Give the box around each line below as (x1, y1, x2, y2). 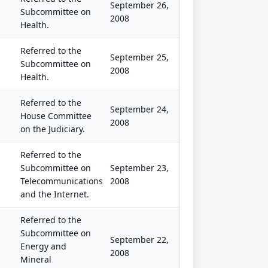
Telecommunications (20, 175, 103, 187)
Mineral (20, 254, 51, 265)
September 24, (110, 103, 169, 115)
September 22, (110, 234, 169, 245)
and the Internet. (20, 188, 89, 200)
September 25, (110, 51, 169, 63)
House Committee (20, 110, 92, 121)
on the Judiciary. (20, 123, 85, 135)
